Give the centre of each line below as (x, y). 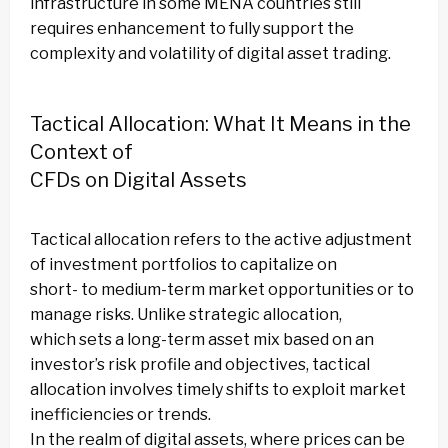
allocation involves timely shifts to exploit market (218, 390)
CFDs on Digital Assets (138, 180)
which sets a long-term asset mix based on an (202, 340)
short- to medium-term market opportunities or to (222, 290)
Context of (81, 152)
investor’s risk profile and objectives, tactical (200, 365)
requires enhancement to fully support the (192, 29)
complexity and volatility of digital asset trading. (210, 54)
